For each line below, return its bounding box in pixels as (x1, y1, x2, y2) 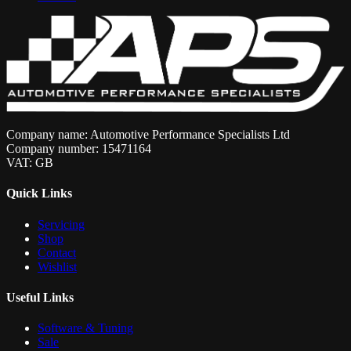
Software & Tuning (38, 321, 133, 335)
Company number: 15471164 (6, 141, 151, 155)
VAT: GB (6, 155, 53, 169)
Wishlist (38, 259, 77, 273)
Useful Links (6, 290, 74, 304)
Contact (38, 245, 76, 259)
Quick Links (6, 186, 72, 201)
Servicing (38, 217, 85, 231)
